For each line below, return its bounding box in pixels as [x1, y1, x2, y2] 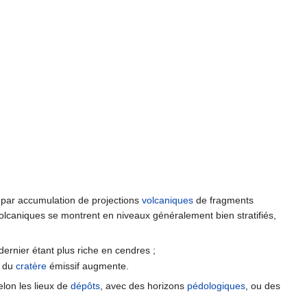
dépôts [71, 280, 100, 292]
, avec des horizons [100, 280, 187, 292]
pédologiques [187, 280, 245, 292]
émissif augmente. [46, 260, 129, 272]
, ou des [245, 280, 280, 292]
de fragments [193, 194, 254, 206]
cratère [15, 260, 47, 272]
